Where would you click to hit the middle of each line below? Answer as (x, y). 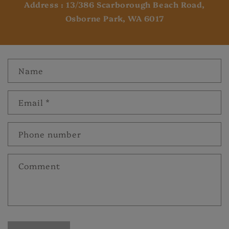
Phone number (50, 134)
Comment (39, 166)
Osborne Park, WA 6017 (114, 18)
